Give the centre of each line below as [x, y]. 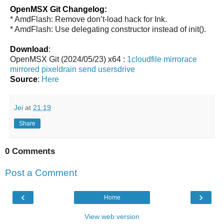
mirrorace [180, 59]
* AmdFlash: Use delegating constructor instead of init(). [108, 29]
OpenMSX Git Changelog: [58, 9]
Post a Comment [41, 173]
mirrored [25, 69]
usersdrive [116, 69]
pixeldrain [59, 69]
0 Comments [30, 151]
